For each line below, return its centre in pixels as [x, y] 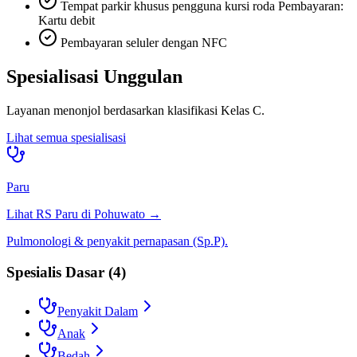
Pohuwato [120, 214]
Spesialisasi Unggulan [94, 77]
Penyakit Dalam [98, 311]
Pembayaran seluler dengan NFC [144, 43]
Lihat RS [31, 214]
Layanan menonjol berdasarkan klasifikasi [114, 111]
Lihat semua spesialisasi [66, 138]
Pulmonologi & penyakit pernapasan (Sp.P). [117, 241]
